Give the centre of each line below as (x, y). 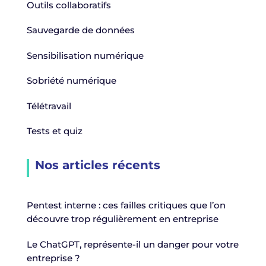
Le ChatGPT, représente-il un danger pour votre (132, 244)
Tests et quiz (54, 131)
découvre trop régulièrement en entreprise (122, 219)
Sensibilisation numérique (85, 55)
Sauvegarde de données (80, 30)
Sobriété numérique (71, 81)
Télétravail (49, 106)
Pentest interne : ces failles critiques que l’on (126, 205)
